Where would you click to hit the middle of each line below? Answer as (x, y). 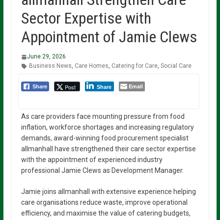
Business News (50, 66)
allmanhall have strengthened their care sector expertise (108, 149)
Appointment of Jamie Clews (109, 37)
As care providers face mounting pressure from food (103, 116)
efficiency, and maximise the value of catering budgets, (106, 213)
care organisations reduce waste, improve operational (104, 202)
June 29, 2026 (46, 56)
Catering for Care (134, 66)
